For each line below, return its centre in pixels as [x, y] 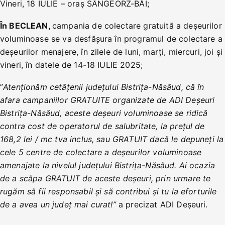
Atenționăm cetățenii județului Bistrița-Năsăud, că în [104, 87]
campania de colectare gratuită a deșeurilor [137, 25]
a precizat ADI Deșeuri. [162, 204]
